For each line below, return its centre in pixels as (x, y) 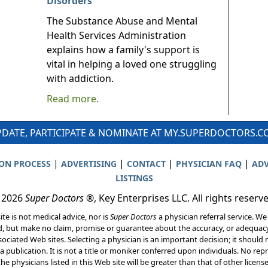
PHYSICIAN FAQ (208, 164)
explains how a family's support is (123, 50)
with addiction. (80, 78)
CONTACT (146, 164)
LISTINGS (134, 178)
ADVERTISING (89, 164)
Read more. (73, 99)
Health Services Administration (116, 35)
